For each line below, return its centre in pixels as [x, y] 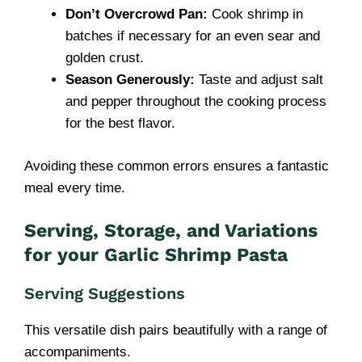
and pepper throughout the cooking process [196, 101]
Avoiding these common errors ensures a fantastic [177, 166]
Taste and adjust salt [259, 80]
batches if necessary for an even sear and [193, 36]
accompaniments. [78, 352]
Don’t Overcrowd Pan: [137, 14]
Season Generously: [130, 80]
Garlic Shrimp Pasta [196, 255]
